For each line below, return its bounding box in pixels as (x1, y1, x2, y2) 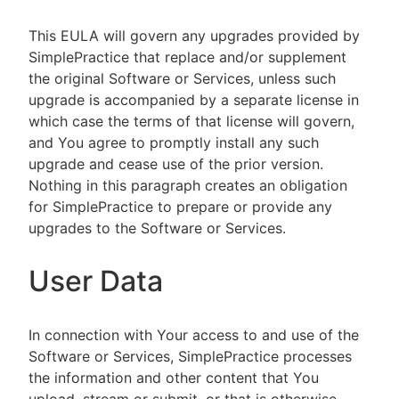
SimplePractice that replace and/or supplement (28, 48, 346, 66)
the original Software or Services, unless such (28, 69, 336, 87)
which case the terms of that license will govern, (28, 112, 354, 130)
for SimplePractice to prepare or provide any (28, 198, 332, 216)
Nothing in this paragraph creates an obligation (28, 176, 347, 194)
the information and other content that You (28, 369, 319, 387)
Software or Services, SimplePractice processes (28, 347, 352, 365)
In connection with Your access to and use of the (28, 326, 359, 344)
